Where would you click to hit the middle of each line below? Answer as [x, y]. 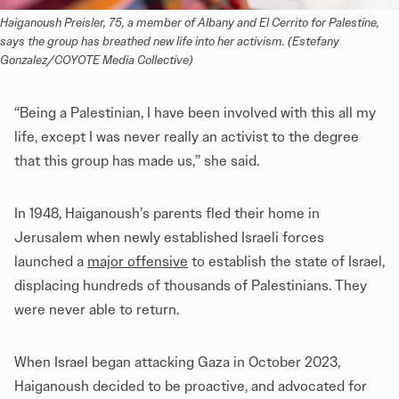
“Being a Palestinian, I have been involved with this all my [195, 113]
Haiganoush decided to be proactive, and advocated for [191, 387]
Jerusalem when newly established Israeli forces [169, 238]
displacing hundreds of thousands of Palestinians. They [191, 286]
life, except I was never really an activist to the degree [187, 137]
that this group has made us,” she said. [138, 161]
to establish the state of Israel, [286, 262]
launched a [51, 262]
